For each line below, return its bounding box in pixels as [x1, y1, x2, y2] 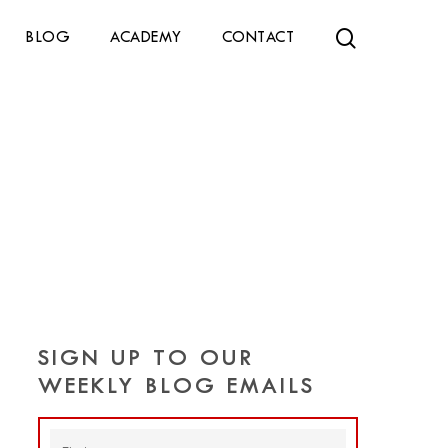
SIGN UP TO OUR [37, 349, 254, 371]
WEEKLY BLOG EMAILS [37, 377, 315, 399]
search [355, 23, 418, 51]
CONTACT [221, 31, 294, 45]
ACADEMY [110, 31, 182, 45]
